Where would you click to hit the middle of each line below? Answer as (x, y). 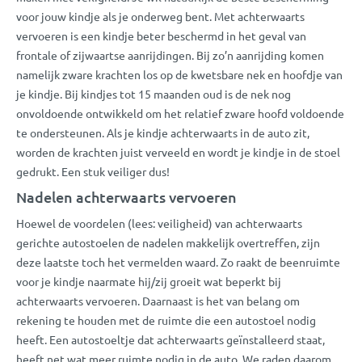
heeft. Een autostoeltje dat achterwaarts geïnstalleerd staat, (170, 339)
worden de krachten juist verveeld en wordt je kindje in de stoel (178, 152)
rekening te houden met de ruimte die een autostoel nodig (166, 320)
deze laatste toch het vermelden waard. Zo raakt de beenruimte (178, 261)
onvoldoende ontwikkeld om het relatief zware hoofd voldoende (180, 113)
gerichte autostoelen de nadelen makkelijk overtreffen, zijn (168, 242)
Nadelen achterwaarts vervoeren (126, 196)
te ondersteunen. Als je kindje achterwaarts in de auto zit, (163, 132)
